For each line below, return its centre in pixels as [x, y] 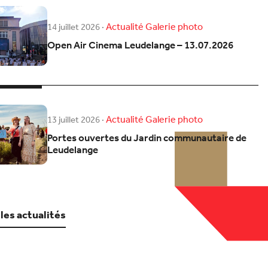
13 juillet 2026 [73, 120]
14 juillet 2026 [73, 27]
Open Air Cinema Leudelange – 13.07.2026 [140, 46]
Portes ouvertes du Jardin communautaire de [147, 139]
